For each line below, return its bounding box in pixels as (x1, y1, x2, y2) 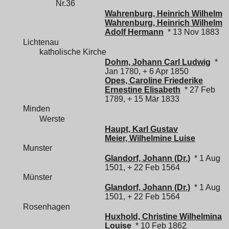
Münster (23, 173, 52, 182)
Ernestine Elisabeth (105, 85, 180, 94)
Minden (23, 104, 50, 113)
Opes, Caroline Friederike (105, 76, 203, 85)
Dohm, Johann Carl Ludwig (105, 57, 211, 66)
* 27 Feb (180, 85, 215, 94)
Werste (39, 114, 65, 124)
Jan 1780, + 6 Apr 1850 (105, 66, 189, 76)
